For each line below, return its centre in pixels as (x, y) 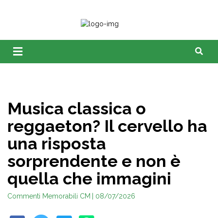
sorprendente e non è (94, 161)
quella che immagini (89, 179)
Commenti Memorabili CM (49, 196)
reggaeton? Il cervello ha (107, 126)
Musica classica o (77, 109)
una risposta (57, 144)
